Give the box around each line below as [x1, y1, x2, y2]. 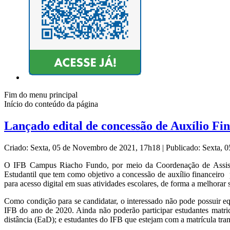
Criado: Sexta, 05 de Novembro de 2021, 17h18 [4, 143, 162, 152]
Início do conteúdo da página [4, 100, 98, 109]
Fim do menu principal [4, 90, 78, 100]
